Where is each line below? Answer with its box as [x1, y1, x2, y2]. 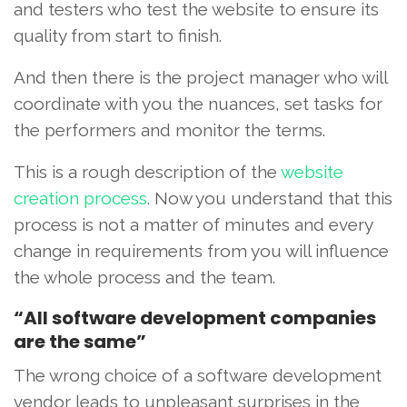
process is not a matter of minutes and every [14, 214, 372, 234]
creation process [14, 188, 147, 208]
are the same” [14, 329, 146, 354]
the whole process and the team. [14, 267, 275, 287]
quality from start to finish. [14, 25, 222, 45]
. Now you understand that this [147, 188, 392, 208]
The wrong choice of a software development [14, 365, 382, 385]
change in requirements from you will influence [14, 241, 389, 261]
